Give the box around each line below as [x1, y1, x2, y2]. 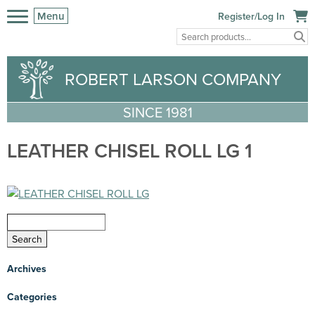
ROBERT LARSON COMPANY [65, 67, 281, 91]
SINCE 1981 [122, 101, 193, 122]
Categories [7, 290, 57, 304]
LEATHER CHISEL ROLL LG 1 [7, 136, 252, 165]
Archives [7, 262, 46, 276]
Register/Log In [218, 9, 285, 23]
